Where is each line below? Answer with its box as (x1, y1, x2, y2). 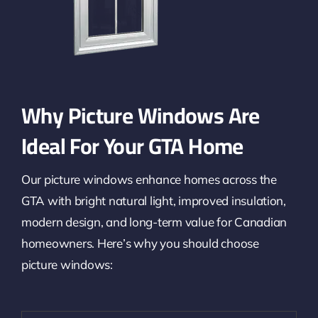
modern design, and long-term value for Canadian (21, 214, 287, 230)
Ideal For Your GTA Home (21, 126, 243, 168)
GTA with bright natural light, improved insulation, (21, 193, 286, 209)
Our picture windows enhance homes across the (21, 172, 277, 187)
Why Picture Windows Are (21, 95, 260, 137)
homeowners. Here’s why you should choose (21, 236, 259, 251)
